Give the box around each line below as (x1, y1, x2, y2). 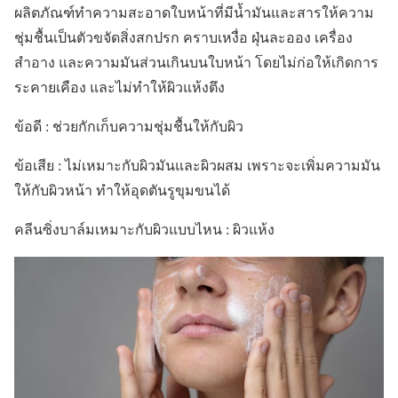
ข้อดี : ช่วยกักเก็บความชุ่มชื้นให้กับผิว (14, 119, 247, 135)
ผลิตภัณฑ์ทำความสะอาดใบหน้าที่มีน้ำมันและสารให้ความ (14, 5, 374, 21)
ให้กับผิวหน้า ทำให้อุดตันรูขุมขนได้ (14, 183, 234, 199)
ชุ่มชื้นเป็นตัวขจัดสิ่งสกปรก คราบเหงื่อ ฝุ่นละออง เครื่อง (14, 30, 353, 46)
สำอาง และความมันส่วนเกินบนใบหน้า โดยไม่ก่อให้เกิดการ (14, 55, 378, 71)
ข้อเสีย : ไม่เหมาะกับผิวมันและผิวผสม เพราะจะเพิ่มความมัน (14, 158, 380, 174)
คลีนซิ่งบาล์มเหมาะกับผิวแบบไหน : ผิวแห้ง (14, 222, 278, 238)
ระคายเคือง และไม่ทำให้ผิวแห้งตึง (14, 80, 228, 96)
